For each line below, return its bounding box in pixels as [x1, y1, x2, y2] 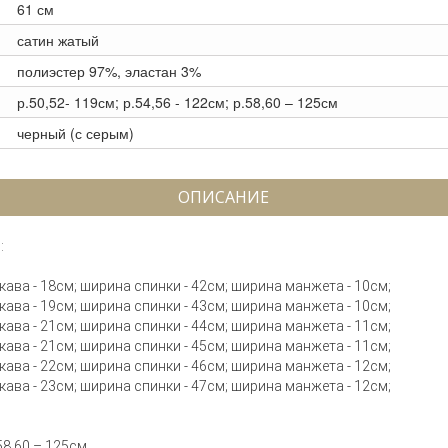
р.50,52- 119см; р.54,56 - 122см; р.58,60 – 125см [17, 92, 338, 112]
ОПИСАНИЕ [178, 186, 269, 208]
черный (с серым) [17, 123, 134, 143]
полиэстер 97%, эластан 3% [17, 61, 201, 81]
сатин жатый [17, 30, 99, 50]
